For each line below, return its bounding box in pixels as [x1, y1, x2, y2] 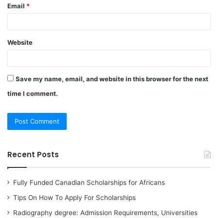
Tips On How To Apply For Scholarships [13, 193, 136, 201]
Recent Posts [7, 149, 59, 160]
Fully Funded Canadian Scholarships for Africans [13, 178, 165, 186]
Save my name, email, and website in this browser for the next [16, 74, 208, 83]
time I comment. [7, 89, 58, 97]
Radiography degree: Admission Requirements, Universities [13, 208, 198, 217]
